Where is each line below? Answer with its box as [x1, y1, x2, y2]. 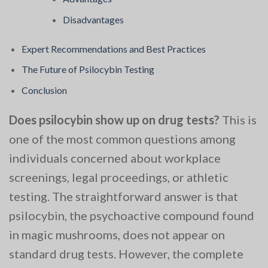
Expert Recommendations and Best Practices [21, 42, 206, 54]
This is [220, 112, 257, 127]
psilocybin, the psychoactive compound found [9, 208, 254, 223]
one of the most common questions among [9, 131, 236, 146]
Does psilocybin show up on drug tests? [9, 112, 220, 127]
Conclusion [21, 84, 67, 96]
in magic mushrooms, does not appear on [9, 227, 225, 242]
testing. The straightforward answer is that [9, 188, 238, 203]
